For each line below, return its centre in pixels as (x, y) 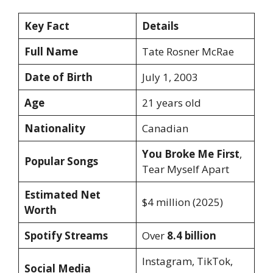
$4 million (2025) (182, 202)
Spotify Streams (66, 236)
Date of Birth (58, 77)
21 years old (171, 103)
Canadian (165, 129)
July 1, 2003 (170, 77)
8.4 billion (191, 236)
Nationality (55, 129)
